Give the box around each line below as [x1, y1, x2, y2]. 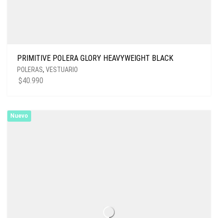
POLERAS [17, 66, 43, 73]
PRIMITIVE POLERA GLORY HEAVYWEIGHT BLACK [17, 54, 173, 63]
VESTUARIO [46, 66, 78, 73]
